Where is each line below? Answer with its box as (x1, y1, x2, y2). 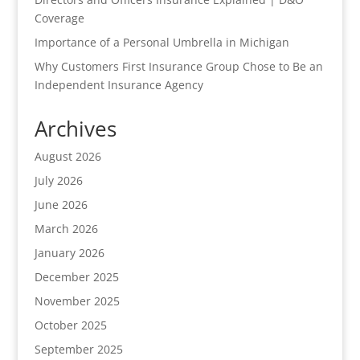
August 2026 (34, 148, 101, 164)
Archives (34, 113, 117, 143)
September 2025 (34, 341, 123, 357)
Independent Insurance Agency (34, 76, 203, 92)
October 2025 (34, 317, 107, 333)
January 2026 (34, 244, 104, 260)
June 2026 (34, 196, 88, 212)
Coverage (34, 10, 84, 26)
